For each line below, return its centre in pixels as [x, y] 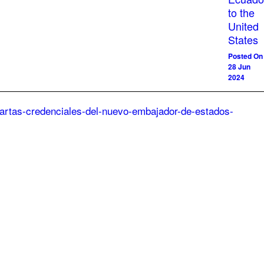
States [243, 39]
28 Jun [239, 67]
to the [241, 12]
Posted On [245, 56]
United [243, 26]
